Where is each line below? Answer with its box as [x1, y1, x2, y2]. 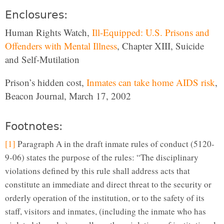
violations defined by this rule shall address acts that [5, 165, 190, 177]
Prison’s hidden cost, [5, 76, 86, 89]
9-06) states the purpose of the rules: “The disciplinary [5, 151, 198, 163]
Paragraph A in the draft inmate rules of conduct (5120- [15, 138, 214, 150]
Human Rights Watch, [5, 26, 92, 39]
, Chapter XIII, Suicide [117, 39, 204, 52]
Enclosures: [5, 8, 67, 21]
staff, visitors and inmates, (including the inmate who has [5, 205, 206, 217]
